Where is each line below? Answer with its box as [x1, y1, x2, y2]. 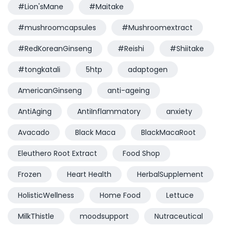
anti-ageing [107, 85, 150, 96]
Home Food [100, 190, 141, 200]
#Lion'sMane [18, 1, 63, 12]
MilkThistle [18, 211, 54, 221]
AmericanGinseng [18, 85, 82, 96]
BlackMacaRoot [141, 127, 196, 138]
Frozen [18, 169, 41, 179]
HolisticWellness [18, 190, 74, 200]
